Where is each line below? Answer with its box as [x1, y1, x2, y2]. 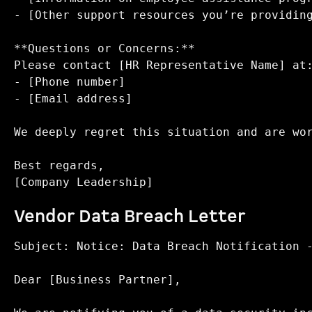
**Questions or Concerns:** [14, 42, 209, 55]
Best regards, [14, 159, 118, 172]
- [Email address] [14, 92, 146, 105]
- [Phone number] [14, 75, 139, 88]
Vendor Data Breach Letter [14, 205, 246, 228]
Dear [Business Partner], [14, 273, 181, 286]
